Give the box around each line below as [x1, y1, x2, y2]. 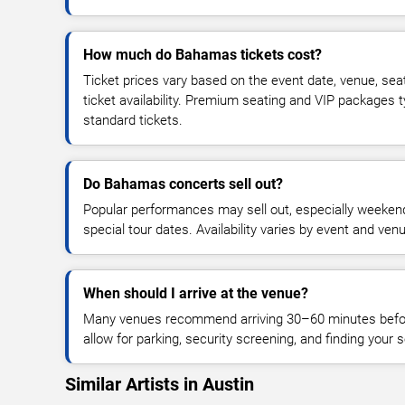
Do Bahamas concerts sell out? [83, 174, 283, 193]
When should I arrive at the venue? [83, 284, 308, 302]
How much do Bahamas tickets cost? [83, 45, 322, 63]
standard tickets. [83, 111, 183, 128]
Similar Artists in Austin [65, 372, 254, 395]
